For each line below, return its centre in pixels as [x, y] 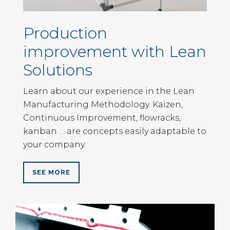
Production [65, 33]
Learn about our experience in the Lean [109, 91]
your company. [54, 144]
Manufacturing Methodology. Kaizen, [103, 104]
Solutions [58, 70]
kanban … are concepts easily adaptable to [115, 131]
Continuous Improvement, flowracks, [102, 118]
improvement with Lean [115, 51]
